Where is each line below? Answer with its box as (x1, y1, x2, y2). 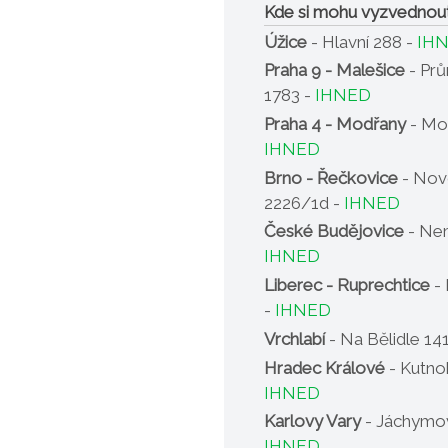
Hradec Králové (264, 357, 385, 378)
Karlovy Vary (264, 411, 361, 432)
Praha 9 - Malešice (264, 60, 405, 81)
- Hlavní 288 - (307, 31, 417, 52)
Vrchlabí (264, 328, 325, 349)
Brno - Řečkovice (264, 167, 398, 188)
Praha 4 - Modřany (264, 113, 406, 134)
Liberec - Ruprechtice (264, 275, 430, 296)
